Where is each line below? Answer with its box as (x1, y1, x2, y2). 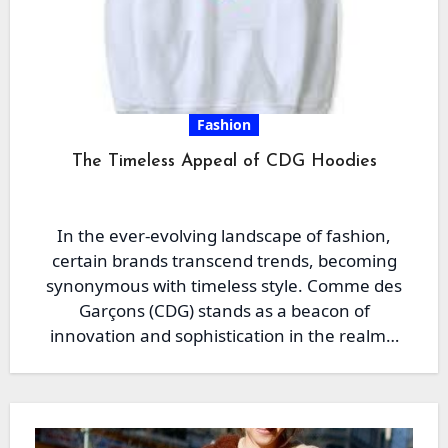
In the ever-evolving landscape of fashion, (57, 224, 391, 247)
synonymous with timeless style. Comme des (46, 274, 402, 297)
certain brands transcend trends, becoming (51, 249, 397, 272)
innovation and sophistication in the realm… (49, 324, 399, 347)
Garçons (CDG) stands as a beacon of (78, 299, 370, 322)
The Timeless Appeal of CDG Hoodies (71, 153, 377, 170)
